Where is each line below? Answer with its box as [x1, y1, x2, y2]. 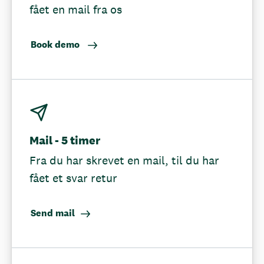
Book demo [31, 38, 82, 51]
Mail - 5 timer [29, 133, 100, 147]
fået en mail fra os [29, 2, 122, 16]
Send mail [31, 207, 75, 219]
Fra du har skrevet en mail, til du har [29, 153, 219, 167]
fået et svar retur [29, 171, 117, 185]
